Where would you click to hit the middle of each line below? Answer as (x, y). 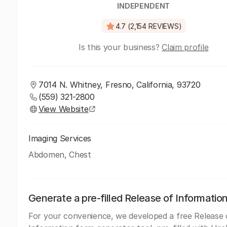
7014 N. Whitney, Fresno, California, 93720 (120, 85)
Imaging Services (60, 138)
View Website (64, 109)
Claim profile (185, 47)
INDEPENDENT (144, 6)
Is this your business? (120, 47)
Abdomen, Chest (60, 155)
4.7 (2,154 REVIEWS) (148, 26)
